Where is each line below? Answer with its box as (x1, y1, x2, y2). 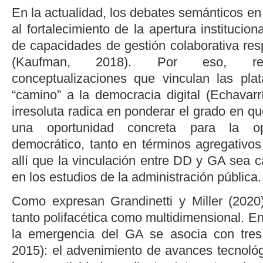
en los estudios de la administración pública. (12, 169, 261, 184)
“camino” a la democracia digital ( (12, 87, 210, 102)
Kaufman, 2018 (16, 54, 124, 69)
